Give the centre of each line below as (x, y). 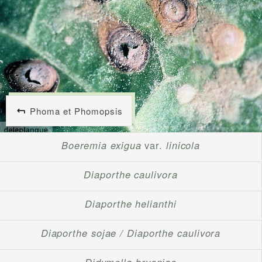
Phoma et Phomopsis (76, 111)
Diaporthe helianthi (131, 204)
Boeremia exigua (101, 145)
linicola (182, 145)
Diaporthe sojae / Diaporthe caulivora (131, 233)
